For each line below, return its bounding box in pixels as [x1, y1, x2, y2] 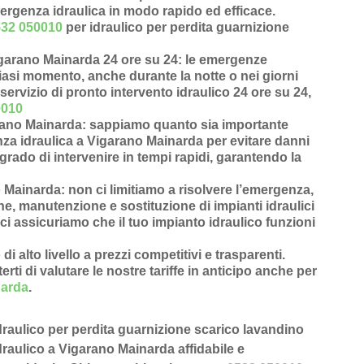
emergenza [242, 183, 310, 197]
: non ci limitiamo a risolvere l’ [61, 183, 242, 197]
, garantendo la [210, 150, 301, 165]
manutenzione [19, 199, 106, 214]
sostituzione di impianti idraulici [120, 199, 314, 214]
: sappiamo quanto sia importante [82, 118, 288, 132]
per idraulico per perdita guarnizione [63, 20, 289, 35]
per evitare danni [203, 134, 310, 149]
